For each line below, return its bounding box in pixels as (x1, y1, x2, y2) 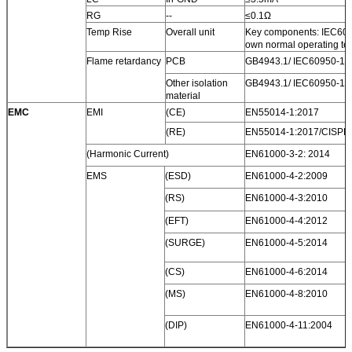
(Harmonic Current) (86, 148, 169, 159)
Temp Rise (86, 26, 132, 38)
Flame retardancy (86, 55, 161, 67)
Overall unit (166, 26, 214, 38)
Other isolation (166, 77, 228, 89)
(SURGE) (165, 236, 205, 248)
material (166, 90, 200, 101)
